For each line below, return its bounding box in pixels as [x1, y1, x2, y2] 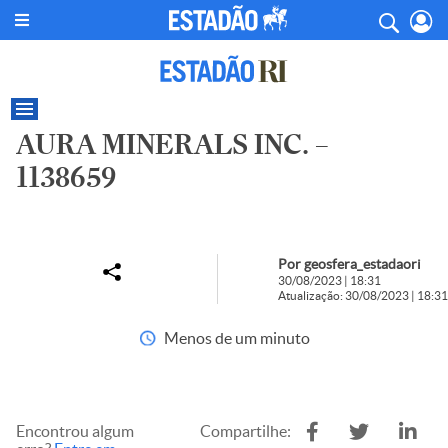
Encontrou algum [16, 422, 134, 440]
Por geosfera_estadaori [278, 256, 421, 272]
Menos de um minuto [163, 329, 310, 347]
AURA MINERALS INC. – [16, 128, 329, 161]
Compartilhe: [200, 422, 291, 440]
